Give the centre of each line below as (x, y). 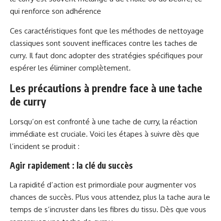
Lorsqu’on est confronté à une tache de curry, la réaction (104, 121)
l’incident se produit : (45, 146)
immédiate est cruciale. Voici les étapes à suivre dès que (105, 134)
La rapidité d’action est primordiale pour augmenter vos (103, 184)
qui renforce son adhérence (55, 11)
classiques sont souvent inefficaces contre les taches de (104, 43)
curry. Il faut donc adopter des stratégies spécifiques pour (106, 55)
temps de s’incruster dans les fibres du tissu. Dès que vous (108, 209)
